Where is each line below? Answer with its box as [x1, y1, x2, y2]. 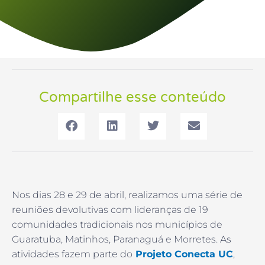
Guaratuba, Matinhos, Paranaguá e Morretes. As [12, 233, 231, 245]
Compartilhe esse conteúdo [39, 88, 226, 106]
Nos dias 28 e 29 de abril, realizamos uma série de [12, 189, 243, 201]
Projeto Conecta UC [135, 248, 233, 260]
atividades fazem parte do [12, 248, 132, 260]
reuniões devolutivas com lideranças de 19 [12, 203, 208, 215]
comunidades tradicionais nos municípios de [12, 218, 222, 230]
